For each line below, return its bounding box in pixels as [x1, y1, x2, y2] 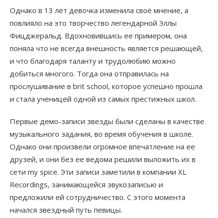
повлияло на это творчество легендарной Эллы [10, 18, 177, 28]
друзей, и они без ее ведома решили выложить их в [10, 154, 196, 164]
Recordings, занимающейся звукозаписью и [10, 180, 163, 190]
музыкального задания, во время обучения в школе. [10, 129, 193, 139]
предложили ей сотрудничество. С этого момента [10, 192, 185, 202]
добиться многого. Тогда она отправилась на [10, 69, 169, 79]
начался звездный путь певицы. [10, 205, 122, 215]
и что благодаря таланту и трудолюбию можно [10, 56, 176, 66]
